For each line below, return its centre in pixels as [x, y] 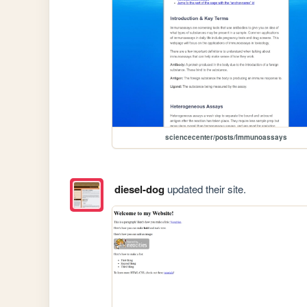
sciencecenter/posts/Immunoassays [226, 137]
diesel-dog [139, 189]
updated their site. [205, 189]
